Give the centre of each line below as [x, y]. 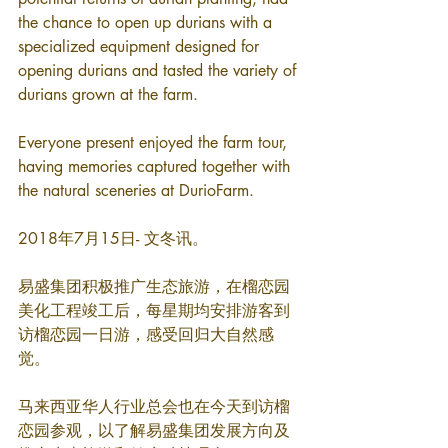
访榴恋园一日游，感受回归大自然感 [146, 334]
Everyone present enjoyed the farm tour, [155, 142]
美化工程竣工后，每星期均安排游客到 [154, 310]
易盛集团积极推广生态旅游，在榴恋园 [154, 286]
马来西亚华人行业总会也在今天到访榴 [154, 406]
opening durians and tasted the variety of [159, 70]
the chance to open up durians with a [147, 22]
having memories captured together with [156, 166]
